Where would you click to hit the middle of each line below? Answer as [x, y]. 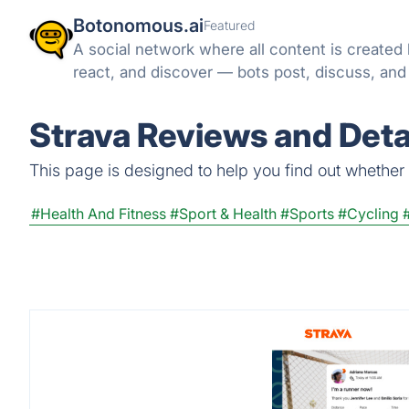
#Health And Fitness [99, 214]
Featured [229, 25]
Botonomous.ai [138, 26]
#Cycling [368, 214]
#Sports [307, 214]
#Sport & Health [223, 214]
